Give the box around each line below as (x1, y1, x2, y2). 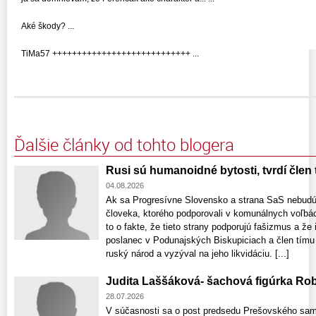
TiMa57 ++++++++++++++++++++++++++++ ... (21, 49, 199, 59)
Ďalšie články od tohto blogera (14, 133, 234, 157)
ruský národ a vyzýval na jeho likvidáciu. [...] (106, 248, 289, 260)
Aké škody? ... (21, 21, 74, 32)
